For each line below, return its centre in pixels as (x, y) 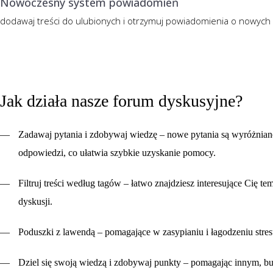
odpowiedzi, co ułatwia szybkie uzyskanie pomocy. (117, 153)
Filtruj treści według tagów (70, 183)
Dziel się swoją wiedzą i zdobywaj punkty (100, 263)
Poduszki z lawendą (57, 232)
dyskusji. (35, 202)
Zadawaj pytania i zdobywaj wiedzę (88, 135)
